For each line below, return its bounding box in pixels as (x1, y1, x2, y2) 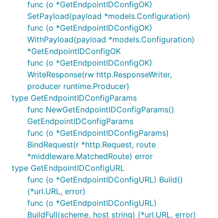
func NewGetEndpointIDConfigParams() (27, 105, 174, 114)
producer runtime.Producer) (27, 81, 129, 91)
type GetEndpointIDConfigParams (12, 93, 137, 103)
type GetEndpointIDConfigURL (12, 163, 125, 173)
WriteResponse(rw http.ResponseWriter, (27, 70, 172, 79)
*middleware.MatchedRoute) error (27, 151, 153, 161)
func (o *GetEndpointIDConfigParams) (27, 128, 169, 138)
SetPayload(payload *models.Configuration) (27, 11, 190, 21)
